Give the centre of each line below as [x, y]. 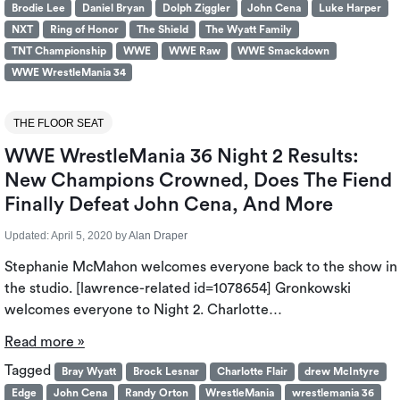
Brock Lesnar [167, 372]
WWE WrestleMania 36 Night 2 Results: [181, 157]
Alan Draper [158, 236]
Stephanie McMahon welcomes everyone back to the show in [200, 267]
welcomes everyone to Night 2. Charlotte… [143, 310]
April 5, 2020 [81, 236]
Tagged [29, 371]
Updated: [26, 236]
